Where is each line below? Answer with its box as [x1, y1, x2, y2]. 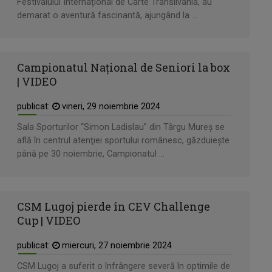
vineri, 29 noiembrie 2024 [59, 101, 160, 112]
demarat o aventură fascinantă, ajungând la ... [17, 10, 197, 21]
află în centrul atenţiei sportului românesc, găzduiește [17, 135, 229, 146]
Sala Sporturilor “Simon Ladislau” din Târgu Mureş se [17, 122, 225, 133]
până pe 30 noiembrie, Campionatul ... [17, 149, 165, 160]
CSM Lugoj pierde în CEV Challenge [17, 199, 210, 214]
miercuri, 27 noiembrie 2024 [59, 240, 172, 251]
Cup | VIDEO [17, 212, 80, 228]
